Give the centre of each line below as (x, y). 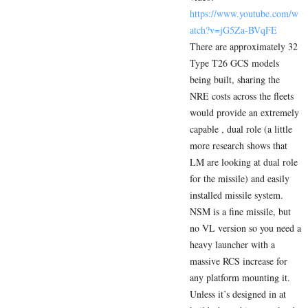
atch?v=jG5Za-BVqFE (233, 30)
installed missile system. (236, 195)
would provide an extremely (244, 113)
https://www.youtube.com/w (244, 14)
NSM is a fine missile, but (240, 212)
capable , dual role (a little (241, 129)
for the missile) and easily (240, 179)
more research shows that (239, 146)
